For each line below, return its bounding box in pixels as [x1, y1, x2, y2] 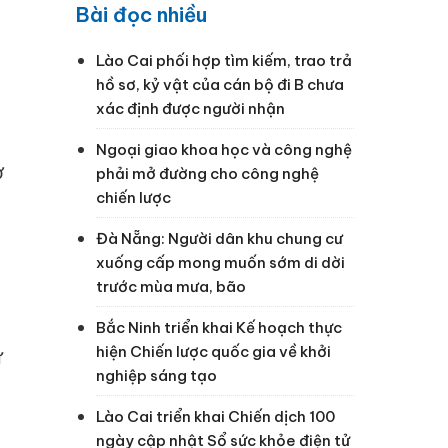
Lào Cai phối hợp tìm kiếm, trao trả [96, 50, 352, 70]
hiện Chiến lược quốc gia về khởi [96, 341, 331, 361]
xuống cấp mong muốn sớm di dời [96, 252, 345, 272]
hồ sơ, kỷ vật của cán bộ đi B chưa [96, 74, 344, 94]
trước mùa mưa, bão [96, 276, 246, 296]
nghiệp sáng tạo [96, 365, 217, 385]
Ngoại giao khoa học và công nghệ [96, 139, 352, 159]
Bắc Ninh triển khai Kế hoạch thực [96, 317, 342, 337]
